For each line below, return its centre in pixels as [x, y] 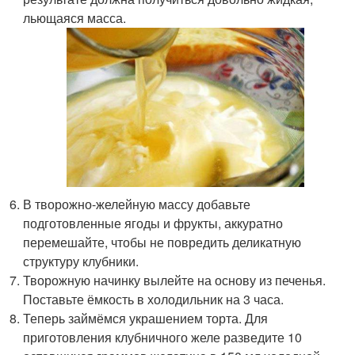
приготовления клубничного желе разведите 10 [163, 337]
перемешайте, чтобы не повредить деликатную [162, 242]
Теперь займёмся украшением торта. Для [146, 318]
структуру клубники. [81, 261]
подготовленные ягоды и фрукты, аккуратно [153, 223]
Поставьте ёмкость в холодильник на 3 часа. [154, 299]
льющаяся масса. [75, 18]
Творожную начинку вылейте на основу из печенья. [175, 280]
